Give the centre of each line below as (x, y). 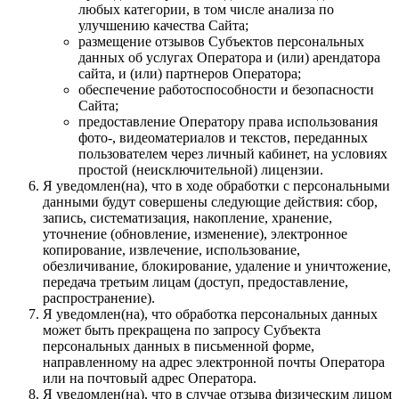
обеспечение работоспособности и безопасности (226, 89)
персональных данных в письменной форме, (179, 346)
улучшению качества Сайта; (163, 25)
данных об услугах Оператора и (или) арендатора (229, 57)
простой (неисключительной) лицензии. (201, 169)
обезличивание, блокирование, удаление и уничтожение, (217, 265)
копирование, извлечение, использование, (171, 249)
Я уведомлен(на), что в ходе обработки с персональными (216, 185)
